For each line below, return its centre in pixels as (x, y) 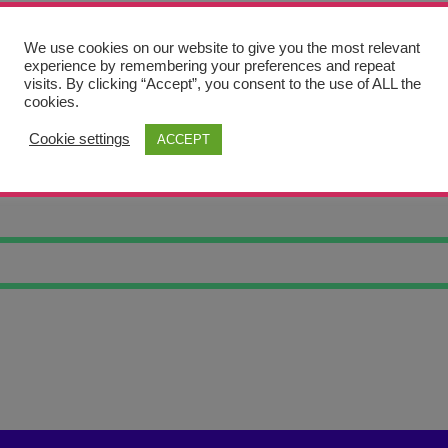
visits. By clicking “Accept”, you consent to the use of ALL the (222, 83)
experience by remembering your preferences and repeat (209, 65)
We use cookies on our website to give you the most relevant (222, 47)
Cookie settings (79, 139)
